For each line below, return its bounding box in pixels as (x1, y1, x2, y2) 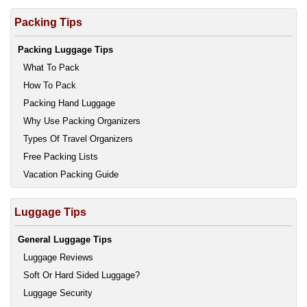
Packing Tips (14, 16, 82, 29)
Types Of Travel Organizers (23, 134, 133, 145)
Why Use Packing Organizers (23, 116, 140, 127)
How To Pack (23, 80, 76, 91)
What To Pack (23, 62, 79, 73)
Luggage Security (23, 288, 93, 299)
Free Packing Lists (23, 151, 98, 162)
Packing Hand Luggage (23, 98, 115, 109)
